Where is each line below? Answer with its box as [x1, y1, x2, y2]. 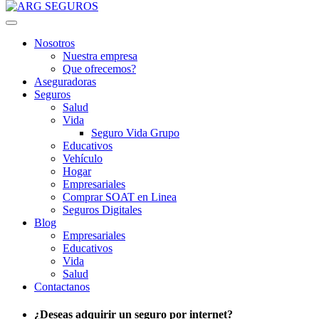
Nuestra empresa [63, 50, 137, 62]
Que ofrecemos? [63, 63, 136, 75]
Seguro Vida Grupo [91, 127, 179, 139]
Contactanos [34, 281, 90, 293]
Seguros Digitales [63, 204, 142, 216]
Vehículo [63, 152, 103, 164]
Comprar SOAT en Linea [63, 191, 177, 203]
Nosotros [34, 37, 75, 49]
